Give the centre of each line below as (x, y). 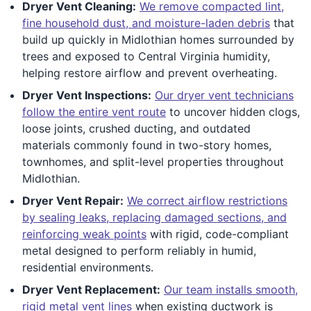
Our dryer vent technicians (224, 95)
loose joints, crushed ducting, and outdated (136, 128)
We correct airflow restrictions (207, 200)
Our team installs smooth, (231, 289)
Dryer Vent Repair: (73, 200)
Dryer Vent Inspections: (87, 95)
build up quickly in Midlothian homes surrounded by (158, 39)
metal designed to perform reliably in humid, (139, 250)
